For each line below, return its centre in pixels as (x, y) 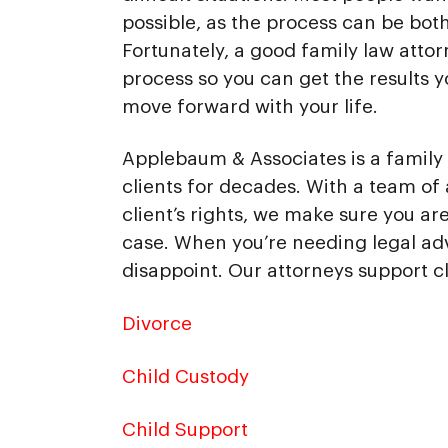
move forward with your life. (249, 106)
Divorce (156, 324)
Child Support (184, 429)
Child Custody (185, 376)
